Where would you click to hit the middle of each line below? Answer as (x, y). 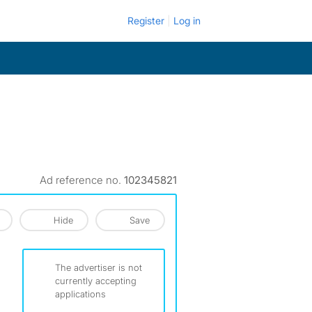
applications (80, 294)
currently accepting (96, 281)
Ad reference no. (82, 180)
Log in (187, 21)
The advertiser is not (99, 267)
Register (146, 21)
